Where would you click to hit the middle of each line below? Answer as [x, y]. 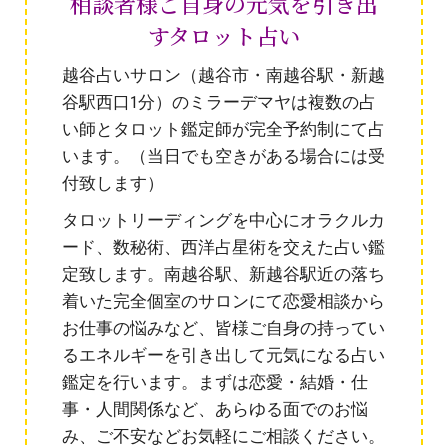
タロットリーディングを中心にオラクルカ [223, 220]
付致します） [113, 183]
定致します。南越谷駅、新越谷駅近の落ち [223, 274]
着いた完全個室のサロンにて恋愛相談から [223, 301]
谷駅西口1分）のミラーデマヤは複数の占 [219, 102]
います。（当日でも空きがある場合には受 [223, 156]
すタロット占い [224, 36]
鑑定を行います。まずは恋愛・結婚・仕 [215, 382]
